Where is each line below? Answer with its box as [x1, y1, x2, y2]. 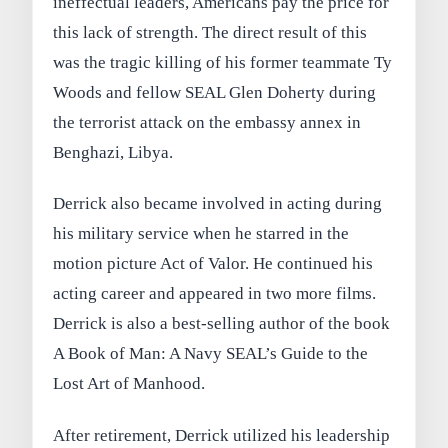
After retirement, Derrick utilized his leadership [53, 426, 391, 446]
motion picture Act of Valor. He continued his [53, 254, 374, 274]
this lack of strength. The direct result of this [53, 22, 368, 42]
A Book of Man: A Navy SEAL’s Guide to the [53, 344, 369, 364]
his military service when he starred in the [53, 224, 350, 244]
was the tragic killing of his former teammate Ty [53, 52, 393, 72]
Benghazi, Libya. [53, 142, 174, 162]
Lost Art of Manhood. [53, 374, 206, 394]
